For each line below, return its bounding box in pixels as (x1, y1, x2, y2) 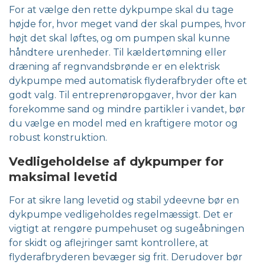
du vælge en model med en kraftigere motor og (9, 118, 238, 130)
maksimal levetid (9, 170, 117, 185)
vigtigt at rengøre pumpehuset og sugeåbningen (9, 223, 244, 235)
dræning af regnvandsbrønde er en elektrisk (9, 61, 220, 73)
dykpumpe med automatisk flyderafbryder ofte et (9, 75, 247, 87)
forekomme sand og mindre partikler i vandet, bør (9, 104, 245, 115)
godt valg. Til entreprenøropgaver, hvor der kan (9, 89, 237, 101)
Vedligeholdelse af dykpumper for (9, 154, 224, 169)
